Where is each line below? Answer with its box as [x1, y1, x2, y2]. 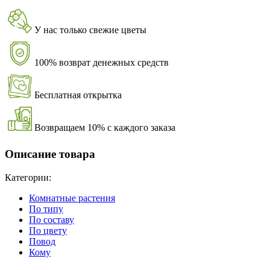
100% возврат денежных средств [34, 57, 169, 68]
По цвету [29, 225, 67, 236]
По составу [29, 214, 74, 225]
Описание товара [5, 147, 95, 160]
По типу [29, 203, 63, 214]
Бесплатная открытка [34, 90, 122, 101]
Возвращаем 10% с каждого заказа [34, 122, 175, 133]
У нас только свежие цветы [34, 25, 146, 36]
